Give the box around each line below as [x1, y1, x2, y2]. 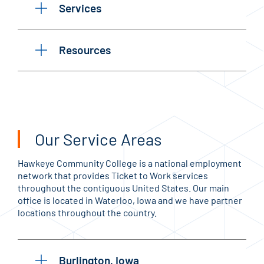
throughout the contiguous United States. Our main [18, 181, 229, 193]
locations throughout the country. [18, 206, 157, 218]
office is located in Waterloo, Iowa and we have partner [18, 194, 242, 206]
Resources [59, 42, 111, 57]
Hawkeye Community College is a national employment [18, 157, 242, 169]
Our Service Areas [35, 128, 161, 149]
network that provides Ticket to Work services [18, 169, 208, 181]
